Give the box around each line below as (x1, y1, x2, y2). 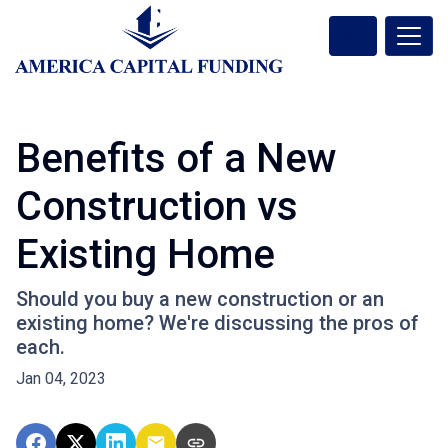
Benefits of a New (16, 135, 337, 183)
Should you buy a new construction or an (16, 287, 384, 312)
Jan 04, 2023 (16, 369, 106, 389)
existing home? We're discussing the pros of (16, 311, 419, 336)
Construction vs (16, 183, 298, 231)
